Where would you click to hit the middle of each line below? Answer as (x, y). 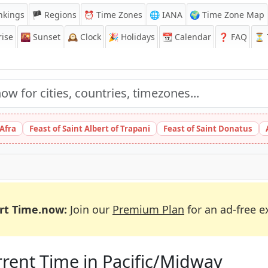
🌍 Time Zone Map (227, 15)
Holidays (137, 37)
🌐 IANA (166, 15)
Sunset (45, 37)
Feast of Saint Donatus (208, 129)
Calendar (192, 37)
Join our (90, 209)
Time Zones (118, 15)
